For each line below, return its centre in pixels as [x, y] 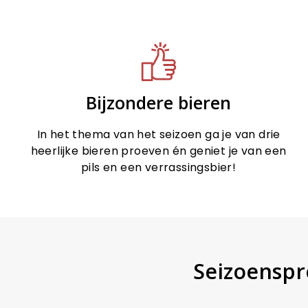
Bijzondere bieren [159, 102]
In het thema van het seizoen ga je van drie [158, 134]
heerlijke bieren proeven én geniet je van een [158, 151]
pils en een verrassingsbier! [159, 167]
